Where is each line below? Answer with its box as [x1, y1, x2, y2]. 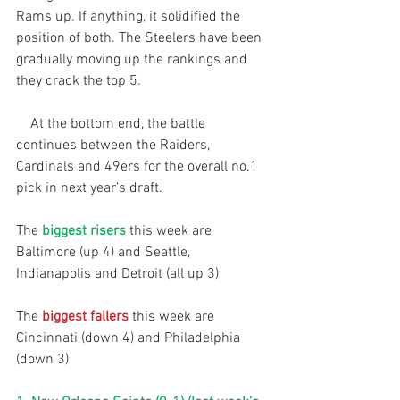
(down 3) [16, 350, 69, 369]
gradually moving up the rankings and [16, 50, 251, 69]
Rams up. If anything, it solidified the [16, 7, 244, 26]
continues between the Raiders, [16, 136, 213, 154]
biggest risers [42, 221, 126, 240]
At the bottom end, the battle [16, 114, 30, 133]
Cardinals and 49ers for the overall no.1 [16, 157, 262, 176]
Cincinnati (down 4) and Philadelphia [16, 329, 244, 347]
